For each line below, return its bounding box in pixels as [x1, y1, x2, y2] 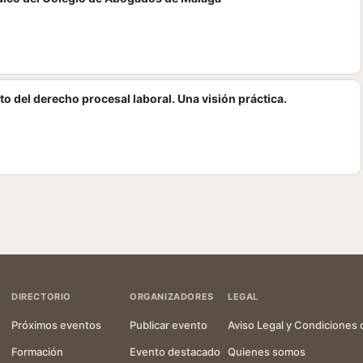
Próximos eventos [11, 318, 101, 331]
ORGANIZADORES [130, 291, 214, 302]
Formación [11, 345, 63, 358]
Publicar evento [130, 318, 207, 331]
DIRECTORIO [11, 291, 71, 302]
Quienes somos [228, 345, 305, 358]
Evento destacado [130, 345, 220, 358]
